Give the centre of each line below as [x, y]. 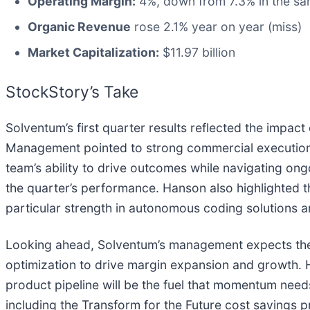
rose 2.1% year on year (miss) [216, 27]
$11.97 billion [197, 53]
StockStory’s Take [72, 92]
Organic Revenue [79, 27]
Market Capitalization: [93, 53]
